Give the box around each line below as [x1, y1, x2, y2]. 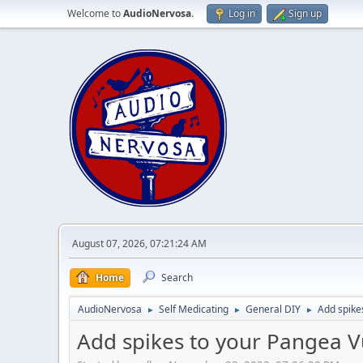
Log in [228, 6, 255, 20]
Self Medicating [159, 302, 228, 316]
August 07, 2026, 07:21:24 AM [72, 237, 207, 250]
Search [161, 271, 193, 284]
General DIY [246, 302, 301, 316]
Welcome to [67, 6, 123, 20]
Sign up [288, 6, 322, 20]
